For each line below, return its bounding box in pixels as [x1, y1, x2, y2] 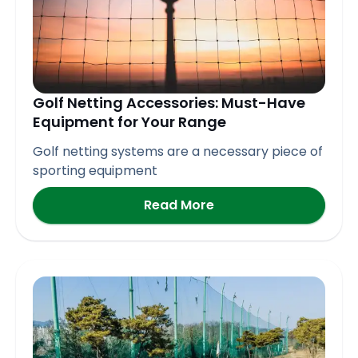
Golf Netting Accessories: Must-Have [33, 92, 305, 113]
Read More [144, 195, 214, 214]
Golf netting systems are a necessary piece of [33, 141, 323, 161]
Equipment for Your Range [33, 111, 226, 132]
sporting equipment [33, 161, 157, 180]
